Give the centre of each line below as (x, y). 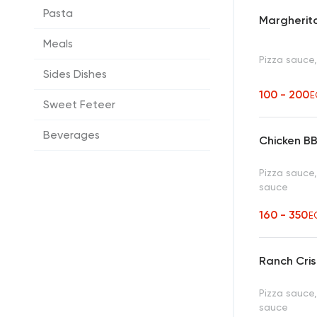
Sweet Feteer (79, 105)
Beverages (71, 135)
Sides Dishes (75, 74)
